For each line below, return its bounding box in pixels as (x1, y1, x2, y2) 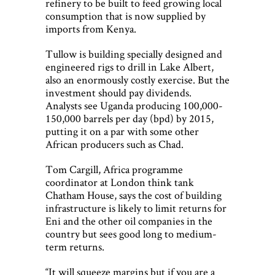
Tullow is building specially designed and (45, 47, 222, 61)
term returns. (45, 239, 104, 254)
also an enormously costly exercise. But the (45, 72, 230, 87)
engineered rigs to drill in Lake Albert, (45, 60, 214, 74)
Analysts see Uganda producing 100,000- (45, 98, 223, 113)
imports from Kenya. (45, 21, 136, 36)
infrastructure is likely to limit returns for (45, 201, 227, 215)
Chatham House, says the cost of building (45, 188, 222, 203)
